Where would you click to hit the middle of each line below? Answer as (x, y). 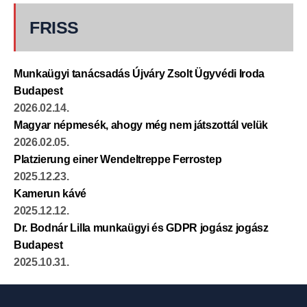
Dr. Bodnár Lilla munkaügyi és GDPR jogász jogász (141, 228)
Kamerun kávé (50, 194)
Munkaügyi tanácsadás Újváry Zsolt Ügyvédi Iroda (139, 74)
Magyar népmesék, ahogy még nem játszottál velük (141, 125)
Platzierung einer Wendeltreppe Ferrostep (118, 160)
